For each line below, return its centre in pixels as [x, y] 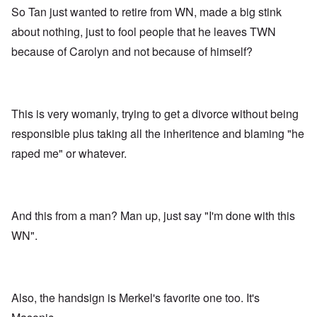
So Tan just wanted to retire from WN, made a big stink [146, 12]
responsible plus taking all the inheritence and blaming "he [158, 134]
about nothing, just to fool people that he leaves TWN [144, 32]
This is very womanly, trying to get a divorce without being [155, 114]
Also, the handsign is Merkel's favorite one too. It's [136, 298]
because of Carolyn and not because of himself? [133, 52]
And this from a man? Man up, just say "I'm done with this [153, 216]
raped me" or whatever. [69, 154]
